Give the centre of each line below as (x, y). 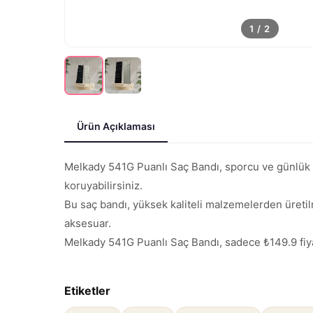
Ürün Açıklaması (116, 126)
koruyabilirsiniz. (103, 185)
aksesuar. (88, 223)
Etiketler (87, 290)
